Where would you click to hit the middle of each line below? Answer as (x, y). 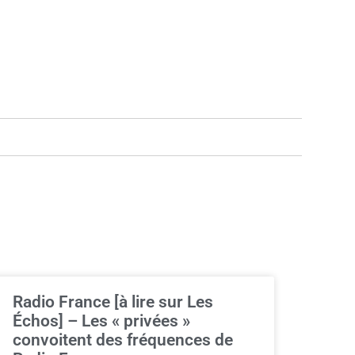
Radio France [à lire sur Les (113, 302)
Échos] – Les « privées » (101, 321)
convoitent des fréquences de (123, 340)
